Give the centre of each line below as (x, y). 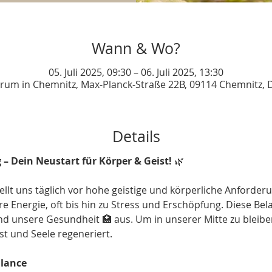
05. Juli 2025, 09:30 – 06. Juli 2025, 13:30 (136, 72)
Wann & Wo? (136, 48)
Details (136, 136)
